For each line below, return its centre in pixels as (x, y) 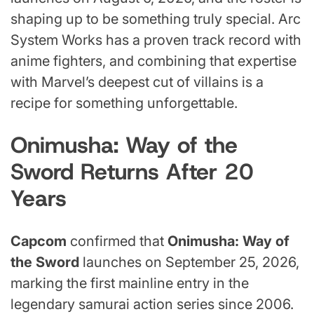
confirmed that (117, 241)
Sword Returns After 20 (132, 172)
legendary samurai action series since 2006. (152, 304)
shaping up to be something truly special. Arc (156, 19)
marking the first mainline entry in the (130, 283)
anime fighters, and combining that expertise (153, 61)
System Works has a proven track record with (156, 40)
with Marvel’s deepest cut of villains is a (137, 82)
